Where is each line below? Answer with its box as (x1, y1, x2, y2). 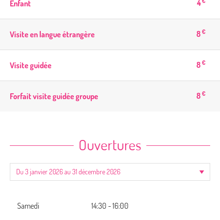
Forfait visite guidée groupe (10, 91, 98, 101)
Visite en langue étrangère (10, 29, 95, 39)
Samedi (17, 200, 39, 211)
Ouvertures (79, 135, 141, 154)
